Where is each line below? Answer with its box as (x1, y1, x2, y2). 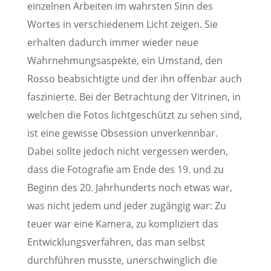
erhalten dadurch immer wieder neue (27, 35, 198, 49)
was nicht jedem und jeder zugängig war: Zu (27, 198, 226, 212)
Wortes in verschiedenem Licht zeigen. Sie (27, 17, 218, 31)
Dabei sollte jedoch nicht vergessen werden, (27, 144, 228, 158)
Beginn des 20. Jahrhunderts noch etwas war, (27, 180, 232, 194)
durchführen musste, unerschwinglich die (27, 253, 217, 267)
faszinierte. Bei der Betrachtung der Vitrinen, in (27, 90, 241, 103)
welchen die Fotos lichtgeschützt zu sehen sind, (27, 108, 242, 122)
